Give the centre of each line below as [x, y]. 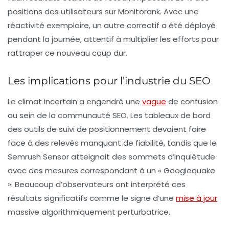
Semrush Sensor [38, 157]
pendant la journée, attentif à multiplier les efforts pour [113, 39]
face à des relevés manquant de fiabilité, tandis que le [112, 143]
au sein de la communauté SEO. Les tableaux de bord [109, 116]
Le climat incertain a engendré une [75, 102]
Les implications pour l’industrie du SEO [109, 81]
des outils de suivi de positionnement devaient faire [107, 129]
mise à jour [197, 198]
